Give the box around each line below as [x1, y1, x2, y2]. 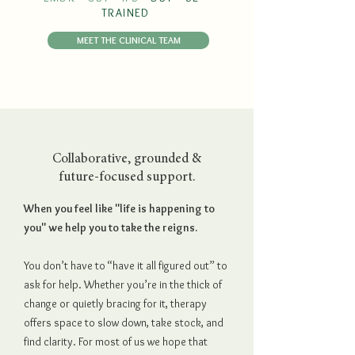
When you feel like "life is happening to [24, 201, 215, 216]
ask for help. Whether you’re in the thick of [24, 277, 222, 292]
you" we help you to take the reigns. [24, 220, 197, 235]
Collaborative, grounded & [52, 153, 201, 166]
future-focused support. [58, 171, 196, 185]
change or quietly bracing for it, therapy [24, 296, 207, 311]
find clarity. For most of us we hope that [24, 334, 208, 349]
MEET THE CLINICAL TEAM [76, 34, 181, 46]
